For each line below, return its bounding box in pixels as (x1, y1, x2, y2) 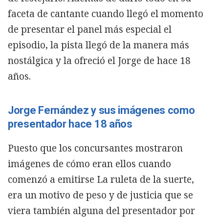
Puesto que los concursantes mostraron (8, 141, 183, 154)
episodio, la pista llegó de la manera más (8, 38, 189, 51)
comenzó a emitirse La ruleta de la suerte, (8, 173, 194, 186)
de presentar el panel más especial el (8, 22, 172, 36)
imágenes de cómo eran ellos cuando (8, 157, 171, 170)
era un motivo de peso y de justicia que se (8, 188, 193, 201)
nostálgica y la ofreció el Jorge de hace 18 (8, 54, 191, 67)
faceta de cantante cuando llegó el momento (8, 7, 203, 20)
